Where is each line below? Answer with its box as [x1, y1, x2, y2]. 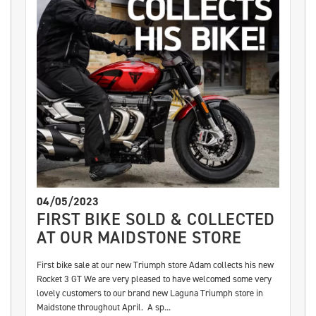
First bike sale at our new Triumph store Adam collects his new [37, 258, 274, 271]
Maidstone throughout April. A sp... [37, 300, 171, 313]
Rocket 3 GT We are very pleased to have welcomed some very [37, 272, 272, 285]
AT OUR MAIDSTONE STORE [37, 226, 241, 249]
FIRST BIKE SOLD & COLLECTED [37, 207, 275, 231]
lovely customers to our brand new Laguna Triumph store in [37, 286, 263, 299]
